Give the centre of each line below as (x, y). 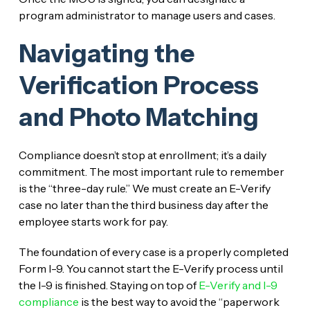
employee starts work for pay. (93, 221)
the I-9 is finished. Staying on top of (108, 285)
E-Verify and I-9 (238, 285)
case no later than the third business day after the (143, 204)
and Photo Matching (138, 117)
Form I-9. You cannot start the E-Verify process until (151, 268)
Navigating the (106, 53)
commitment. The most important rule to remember (151, 171)
